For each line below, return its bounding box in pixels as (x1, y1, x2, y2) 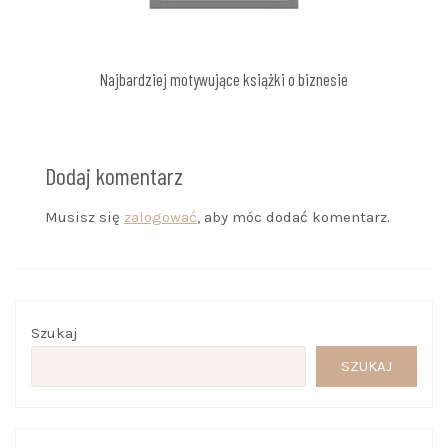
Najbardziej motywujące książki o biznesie (100, 68, 348, 89)
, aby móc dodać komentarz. (197, 207, 390, 226)
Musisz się (45, 207, 124, 226)
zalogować (124, 207, 197, 226)
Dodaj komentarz (45, 160, 183, 190)
